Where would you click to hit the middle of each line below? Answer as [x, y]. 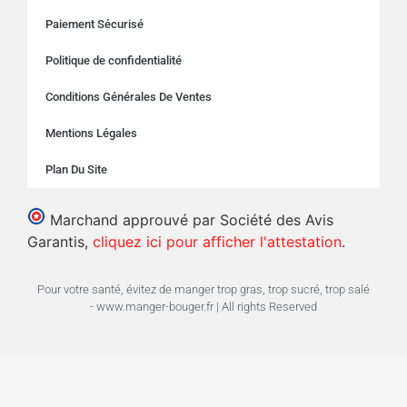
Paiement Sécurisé [94, 24]
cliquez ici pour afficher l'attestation [217, 242]
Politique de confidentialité [114, 60]
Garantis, [60, 242]
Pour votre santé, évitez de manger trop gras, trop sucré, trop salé [203, 289]
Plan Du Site [76, 169]
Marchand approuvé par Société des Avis [192, 220]
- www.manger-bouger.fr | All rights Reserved [203, 307]
